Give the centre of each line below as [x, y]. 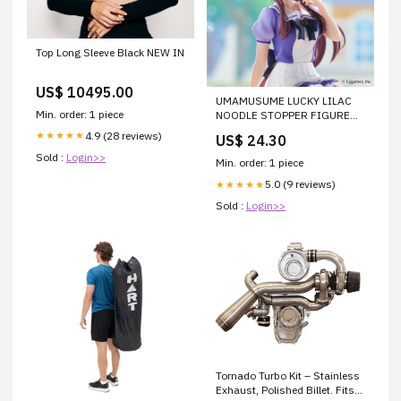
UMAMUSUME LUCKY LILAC [284, 101]
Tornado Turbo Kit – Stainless [288, 375]
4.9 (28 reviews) [124, 135]
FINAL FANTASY [255, 130]
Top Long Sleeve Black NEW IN [110, 52]
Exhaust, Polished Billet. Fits [285, 389]
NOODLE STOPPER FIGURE [283, 115]
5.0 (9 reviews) [300, 184]
